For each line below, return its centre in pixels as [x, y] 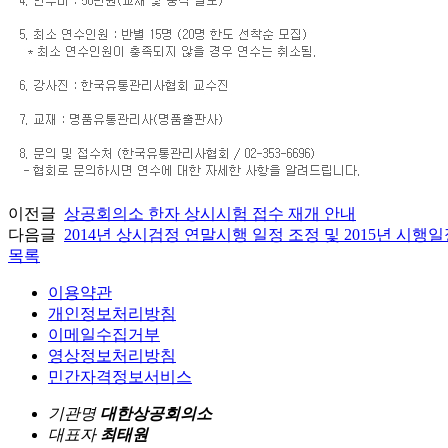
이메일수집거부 [104, 334]
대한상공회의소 [156, 413]
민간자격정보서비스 [120, 376]
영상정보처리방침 [112, 355]
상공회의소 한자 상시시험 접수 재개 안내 [210, 213]
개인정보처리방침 [112, 313]
